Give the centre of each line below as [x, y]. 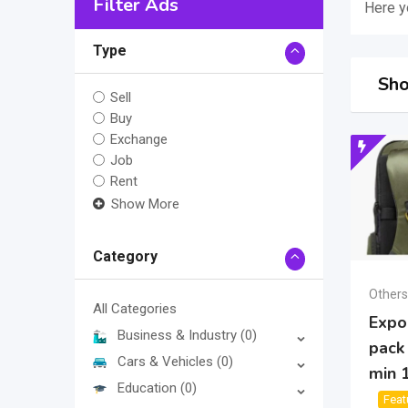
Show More [145, 204]
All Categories [135, 309]
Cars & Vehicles [167, 362]
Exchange [139, 140]
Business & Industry [179, 336]
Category [125, 257]
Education [149, 388]
